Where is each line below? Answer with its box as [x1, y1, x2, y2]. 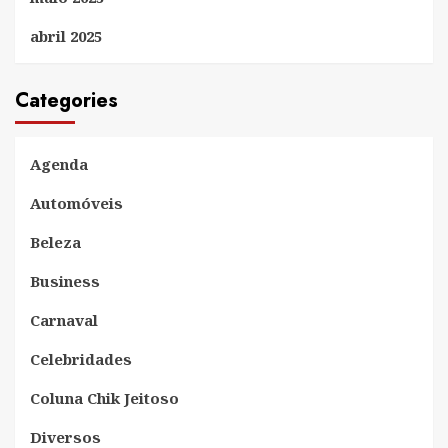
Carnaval [30, 310, 98, 331]
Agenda [30, 154, 88, 175]
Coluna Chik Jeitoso [30, 388, 179, 409]
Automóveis [30, 193, 123, 214]
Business [30, 271, 100, 292]
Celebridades [30, 349, 132, 370]
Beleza [30, 232, 81, 253]
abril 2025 [30, 26, 102, 47]
